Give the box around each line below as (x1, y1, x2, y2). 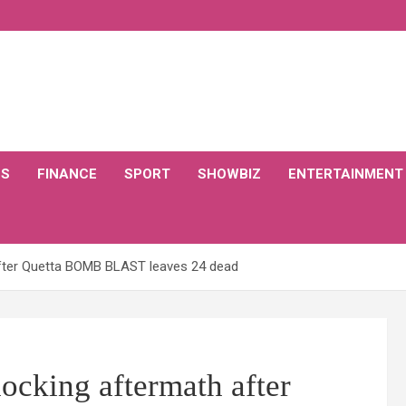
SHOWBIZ (198, 166, 261, 182)
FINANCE (37, 166, 97, 182)
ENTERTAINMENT (288, 166, 403, 182)
